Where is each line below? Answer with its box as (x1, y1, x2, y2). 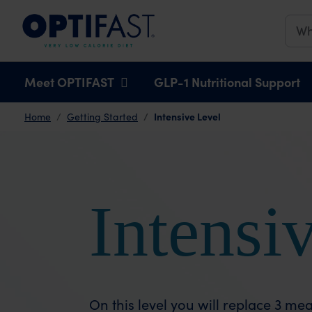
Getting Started (67, 110, 138, 123)
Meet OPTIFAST (24, 73, 114, 91)
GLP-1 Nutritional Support (154, 73, 300, 91)
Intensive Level (154, 109, 221, 123)
